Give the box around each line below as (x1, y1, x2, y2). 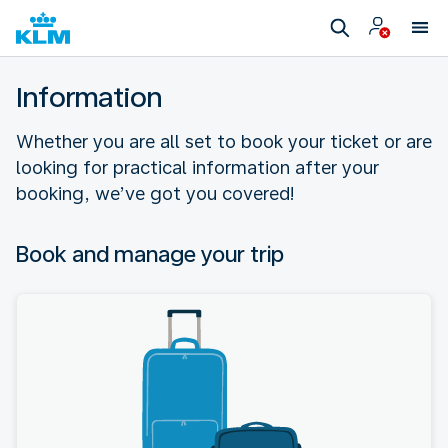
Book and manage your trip (16, 241, 284, 267)
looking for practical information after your (16, 157, 379, 178)
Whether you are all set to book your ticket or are (16, 131, 432, 152)
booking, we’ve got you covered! (16, 183, 294, 204)
